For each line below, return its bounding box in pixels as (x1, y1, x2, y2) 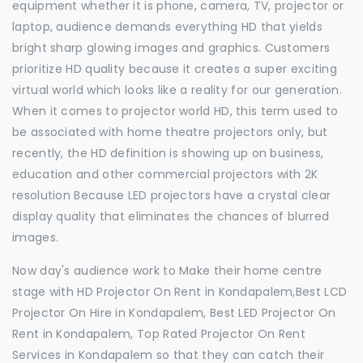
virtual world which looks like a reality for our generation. (12, 82, 342, 98)
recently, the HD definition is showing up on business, (12, 145, 324, 161)
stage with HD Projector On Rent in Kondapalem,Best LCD (12, 284, 348, 300)
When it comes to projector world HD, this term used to (12, 103, 339, 119)
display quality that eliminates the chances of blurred (12, 208, 330, 224)
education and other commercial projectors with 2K (12, 166, 318, 182)
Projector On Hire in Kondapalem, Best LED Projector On (12, 305, 336, 321)
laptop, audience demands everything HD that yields (12, 19, 322, 35)
